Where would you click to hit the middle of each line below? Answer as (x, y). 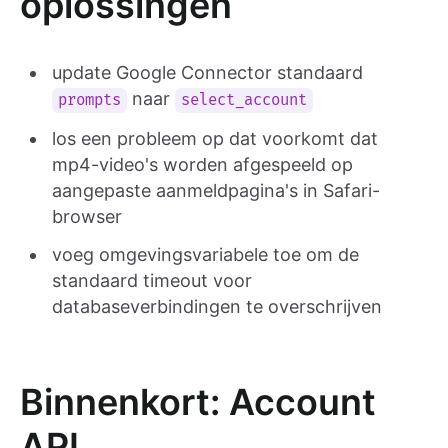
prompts (90, 101)
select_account (244, 101)
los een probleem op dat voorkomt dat (215, 139)
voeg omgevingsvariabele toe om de (205, 255)
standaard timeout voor (152, 281)
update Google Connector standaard (207, 73)
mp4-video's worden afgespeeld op (202, 165)
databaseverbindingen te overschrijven (217, 307)
